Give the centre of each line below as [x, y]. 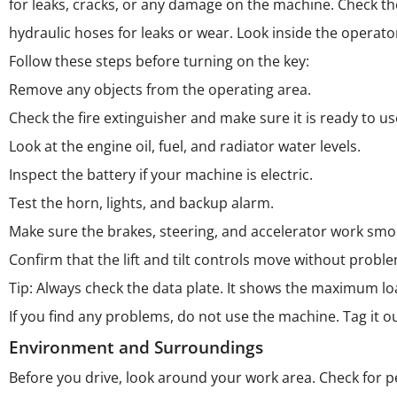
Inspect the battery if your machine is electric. [161, 175]
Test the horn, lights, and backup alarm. [141, 203]
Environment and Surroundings [136, 347]
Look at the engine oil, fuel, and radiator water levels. [185, 146]
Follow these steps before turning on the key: [159, 61]
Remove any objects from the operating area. [160, 90]
